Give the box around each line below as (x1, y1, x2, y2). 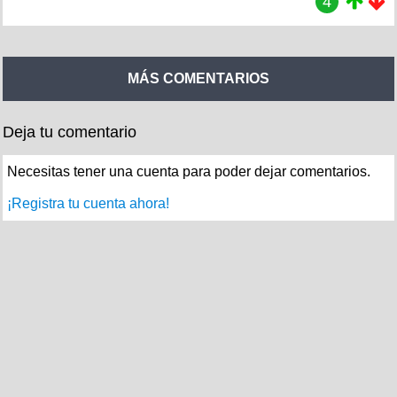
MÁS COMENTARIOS (128, 70, 269, 87)
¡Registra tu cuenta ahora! (7, 195, 169, 211)
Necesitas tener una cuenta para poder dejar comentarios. (7, 163, 370, 179)
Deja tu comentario (3, 122, 136, 141)
